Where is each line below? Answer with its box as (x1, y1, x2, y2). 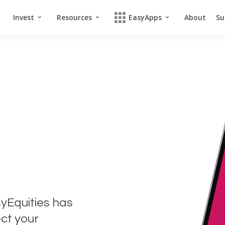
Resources (57, 13, 92, 22)
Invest (13, 13, 34, 22)
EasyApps (129, 13, 162, 22)
